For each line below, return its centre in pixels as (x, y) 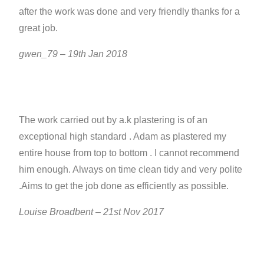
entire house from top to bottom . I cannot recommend (129, 153)
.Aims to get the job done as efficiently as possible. (124, 186)
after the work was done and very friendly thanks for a (130, 11)
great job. (39, 28)
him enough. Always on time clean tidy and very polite (131, 169)
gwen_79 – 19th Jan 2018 (75, 54)
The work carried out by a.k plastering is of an (113, 120)
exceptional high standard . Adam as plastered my (123, 136)
